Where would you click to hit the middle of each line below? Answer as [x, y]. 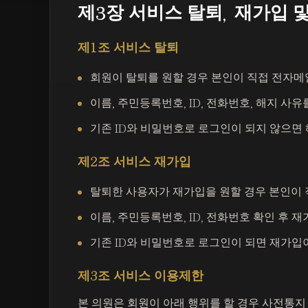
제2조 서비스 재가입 [134, 162]
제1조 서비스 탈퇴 [128, 48]
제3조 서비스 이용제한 [141, 276]
